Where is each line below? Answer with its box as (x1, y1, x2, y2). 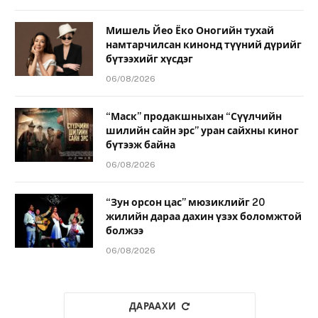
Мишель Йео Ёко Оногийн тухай (106, 24, 274, 36)
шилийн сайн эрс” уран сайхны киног (106, 124, 299, 136)
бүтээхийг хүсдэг (106, 53, 193, 65)
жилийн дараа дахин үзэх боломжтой (106, 210, 302, 222)
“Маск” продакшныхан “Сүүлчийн (106, 110, 282, 122)
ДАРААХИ (128, 300, 177, 312)
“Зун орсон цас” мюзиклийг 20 (106, 196, 265, 208)
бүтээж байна (106, 138, 175, 150)
